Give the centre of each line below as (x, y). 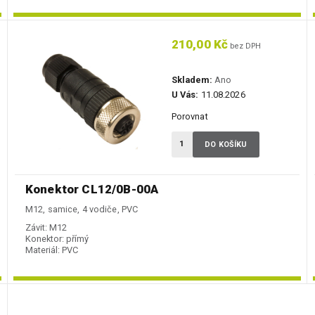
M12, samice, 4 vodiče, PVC (82, 210)
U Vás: (185, 95)
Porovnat (189, 117)
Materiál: (43, 250)
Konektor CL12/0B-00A (92, 189)
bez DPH (245, 46)
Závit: (36, 228)
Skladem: (192, 80)
